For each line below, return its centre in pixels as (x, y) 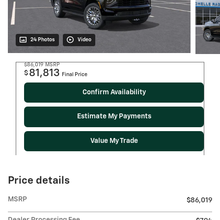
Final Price (75, 74)
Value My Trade (114, 141)
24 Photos (43, 40)
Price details (39, 181)
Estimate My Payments (114, 117)
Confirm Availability (114, 92)
